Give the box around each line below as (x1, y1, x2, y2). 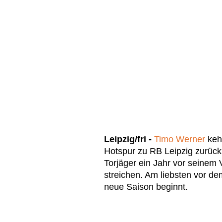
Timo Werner (154, 134, 205, 145)
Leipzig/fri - (104, 134, 152, 145)
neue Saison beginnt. (104, 182, 188, 192)
